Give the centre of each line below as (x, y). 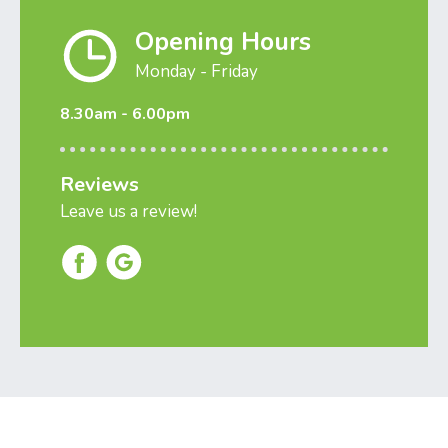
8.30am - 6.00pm (125, 113)
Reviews (99, 184)
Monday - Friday (196, 71)
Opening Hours (223, 41)
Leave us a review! (128, 211)
